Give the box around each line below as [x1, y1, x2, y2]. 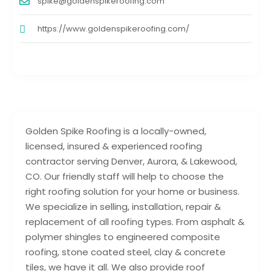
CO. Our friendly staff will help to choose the [25, 170, 224, 183]
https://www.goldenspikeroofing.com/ [38, 23, 190, 35]
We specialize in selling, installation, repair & [25, 200, 221, 214]
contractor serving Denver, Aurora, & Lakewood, [25, 155, 238, 168]
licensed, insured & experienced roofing [25, 140, 203, 153]
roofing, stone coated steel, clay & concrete [25, 246, 226, 259]
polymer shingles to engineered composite [25, 230, 221, 244]
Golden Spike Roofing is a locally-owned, [25, 125, 207, 138]
